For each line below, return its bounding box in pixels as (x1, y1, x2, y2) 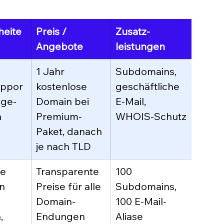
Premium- (36, 110, 82, 123)
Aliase (115, 210, 143, 223)
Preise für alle (36, 180, 103, 193)
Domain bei (36, 95, 91, 108)
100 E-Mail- (115, 195, 166, 208)
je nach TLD (36, 140, 91, 153)
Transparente (36, 165, 101, 178)
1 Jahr (36, 65, 67, 78)
